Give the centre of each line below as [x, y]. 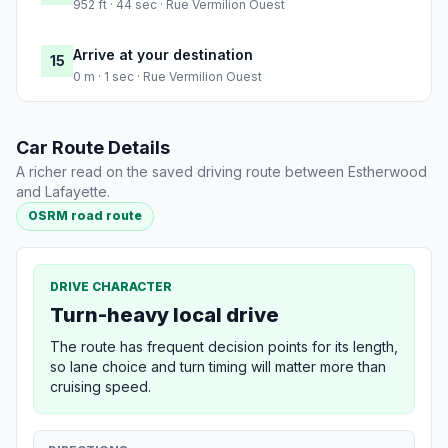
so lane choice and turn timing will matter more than [218, 366]
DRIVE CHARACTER [111, 286]
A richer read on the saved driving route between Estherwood [221, 172]
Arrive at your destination [163, 55]
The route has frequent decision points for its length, [224, 346]
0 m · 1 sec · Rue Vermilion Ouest [167, 77]
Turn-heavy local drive [164, 314]
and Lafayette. [63, 192]
